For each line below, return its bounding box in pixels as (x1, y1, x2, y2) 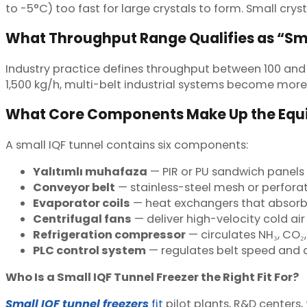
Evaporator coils (33, 195, 130, 211)
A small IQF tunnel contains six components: (5, 136, 251, 153)
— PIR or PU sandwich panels (147, 163, 304, 180)
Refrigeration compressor (33, 226, 186, 243)
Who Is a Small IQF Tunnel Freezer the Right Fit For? (5, 269, 299, 286)
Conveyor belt (33, 179, 115, 195)
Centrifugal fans (33, 210, 132, 227)
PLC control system (33, 242, 146, 258)
